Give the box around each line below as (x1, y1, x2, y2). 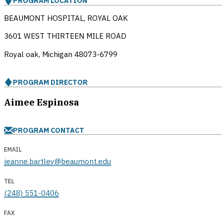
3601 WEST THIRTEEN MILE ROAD (4, 31, 126, 41)
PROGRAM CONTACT (13, 125, 84, 135)
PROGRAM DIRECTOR (13, 77, 88, 87)
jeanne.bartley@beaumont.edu (4, 156, 111, 166)
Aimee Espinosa (4, 96, 79, 109)
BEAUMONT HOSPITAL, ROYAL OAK (4, 13, 128, 23)
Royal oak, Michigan (4, 49, 74, 59)
